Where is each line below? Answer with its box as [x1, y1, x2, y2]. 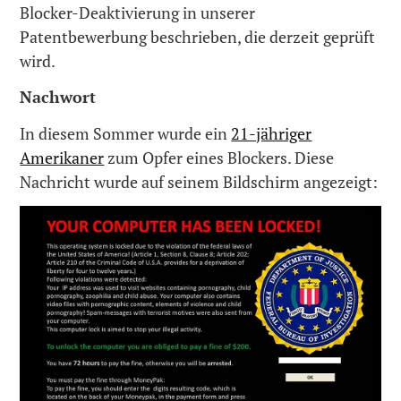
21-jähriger [231, 122, 312, 144]
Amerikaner [20, 146, 105, 168]
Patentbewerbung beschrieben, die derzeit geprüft [20, 25, 376, 47]
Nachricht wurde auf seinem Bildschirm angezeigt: [20, 170, 379, 192]
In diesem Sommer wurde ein [20, 122, 232, 144]
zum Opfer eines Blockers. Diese [104, 146, 335, 168]
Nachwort [20, 86, 97, 108]
